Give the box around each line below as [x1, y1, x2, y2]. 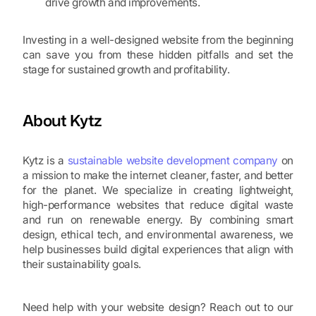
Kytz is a [23, 154, 68, 168]
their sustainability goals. [23, 257, 141, 272]
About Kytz [23, 109, 102, 132]
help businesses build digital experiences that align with [23, 243, 293, 257]
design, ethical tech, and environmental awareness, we [23, 228, 293, 242]
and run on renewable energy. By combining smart [23, 213, 293, 227]
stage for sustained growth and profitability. [23, 63, 230, 77]
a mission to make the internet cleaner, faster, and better [23, 169, 293, 183]
